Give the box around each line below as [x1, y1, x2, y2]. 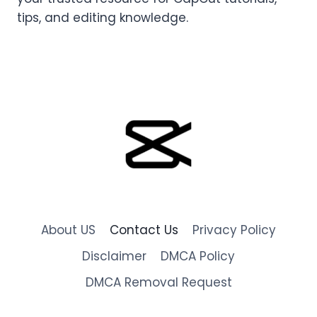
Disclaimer [81, 248, 146, 265]
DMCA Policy [161, 248, 236, 265]
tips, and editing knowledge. [17, 9, 188, 26]
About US [40, 221, 96, 239]
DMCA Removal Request [85, 274, 232, 292]
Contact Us [110, 221, 178, 239]
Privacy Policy [192, 221, 277, 239]
